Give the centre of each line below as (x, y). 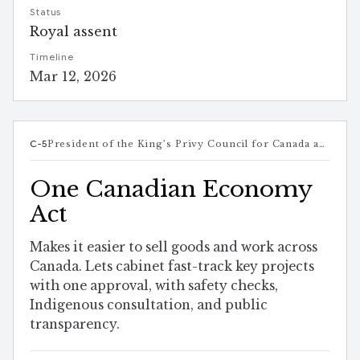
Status (46, 12)
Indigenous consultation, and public (149, 305)
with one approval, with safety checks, (154, 286)
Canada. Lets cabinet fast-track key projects (172, 267)
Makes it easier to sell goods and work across (174, 247)
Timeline (52, 57)
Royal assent (74, 32)
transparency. (75, 325)
